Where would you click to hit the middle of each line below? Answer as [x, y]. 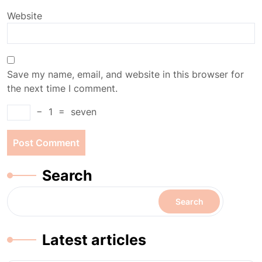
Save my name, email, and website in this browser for [125, 74]
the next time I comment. [62, 88]
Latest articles [94, 240]
